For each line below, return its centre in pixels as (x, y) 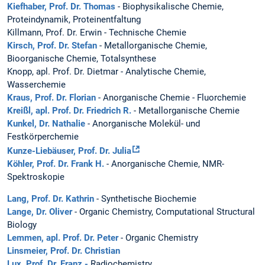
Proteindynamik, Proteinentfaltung (74, 20)
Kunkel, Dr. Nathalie (47, 124)
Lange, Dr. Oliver (40, 212)
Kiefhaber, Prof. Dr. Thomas (61, 7)
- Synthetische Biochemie (145, 199)
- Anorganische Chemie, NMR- (164, 164)
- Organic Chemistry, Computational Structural (164, 212)
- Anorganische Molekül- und (144, 124)
